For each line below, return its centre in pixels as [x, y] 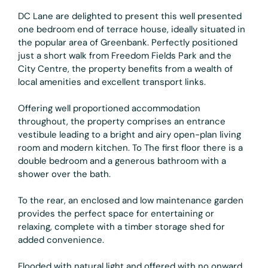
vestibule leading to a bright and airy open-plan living [130, 134]
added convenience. [61, 240]
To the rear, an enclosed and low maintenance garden [131, 200]
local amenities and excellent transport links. [112, 82]
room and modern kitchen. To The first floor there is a [130, 147]
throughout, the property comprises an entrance [122, 121]
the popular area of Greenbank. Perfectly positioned [128, 42]
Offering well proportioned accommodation [109, 108]
